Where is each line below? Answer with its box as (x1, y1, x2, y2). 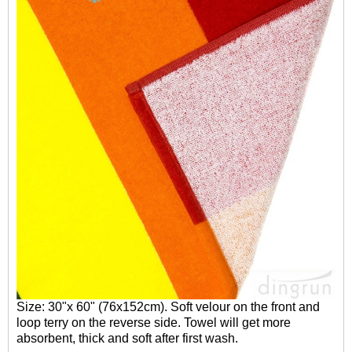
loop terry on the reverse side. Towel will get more (16, 316, 291, 329)
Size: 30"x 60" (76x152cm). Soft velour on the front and (16, 300, 320, 313)
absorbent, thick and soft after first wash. (16, 332, 238, 345)
